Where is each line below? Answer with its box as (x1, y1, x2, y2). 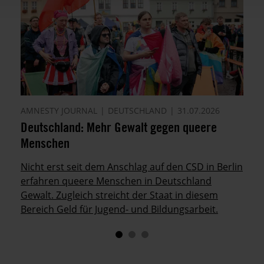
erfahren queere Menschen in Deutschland (21, 174, 212, 187)
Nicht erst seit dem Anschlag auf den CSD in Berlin (21, 160, 243, 173)
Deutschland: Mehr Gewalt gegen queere (21, 118, 217, 136)
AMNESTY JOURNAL (21, 104, 97, 116)
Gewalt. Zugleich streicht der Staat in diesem (21, 188, 218, 202)
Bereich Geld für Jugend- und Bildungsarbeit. (21, 202, 218, 216)
